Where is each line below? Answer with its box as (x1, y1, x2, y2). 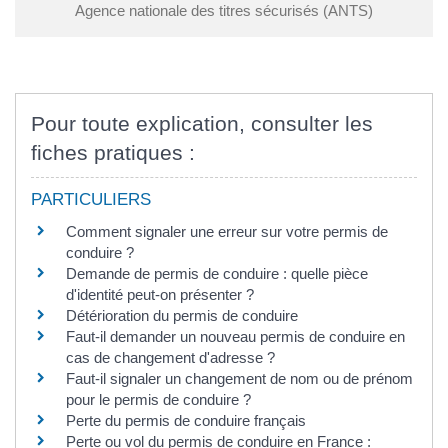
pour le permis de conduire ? (66, 391, 251, 409)
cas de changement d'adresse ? (66, 349, 275, 367)
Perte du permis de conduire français (66, 412, 306, 430)
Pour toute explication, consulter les (31, 112, 373, 136)
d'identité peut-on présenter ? (66, 286, 254, 304)
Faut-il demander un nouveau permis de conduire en (66, 328, 405, 346)
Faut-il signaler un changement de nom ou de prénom (66, 370, 413, 388)
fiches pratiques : (31, 141, 195, 165)
